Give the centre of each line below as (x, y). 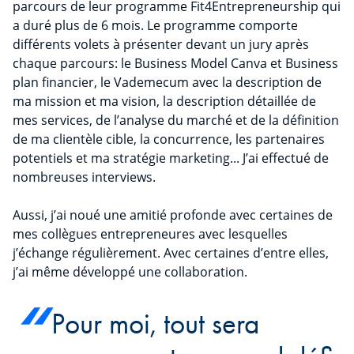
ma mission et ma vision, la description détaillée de (164, 102)
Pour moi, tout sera (156, 324)
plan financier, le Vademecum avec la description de (167, 83)
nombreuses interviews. (84, 177)
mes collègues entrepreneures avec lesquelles (150, 234)
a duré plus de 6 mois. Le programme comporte (155, 26)
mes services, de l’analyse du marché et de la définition (176, 121)
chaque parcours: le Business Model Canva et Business (175, 64)
